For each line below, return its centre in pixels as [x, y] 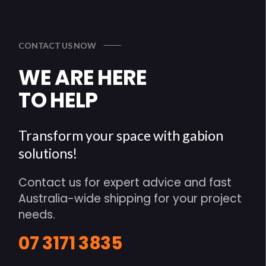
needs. [37, 215]
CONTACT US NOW [57, 45]
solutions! [48, 153]
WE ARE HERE [83, 77]
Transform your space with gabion [121, 135]
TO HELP [58, 100]
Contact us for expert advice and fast [125, 183]
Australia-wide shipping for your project [130, 199]
